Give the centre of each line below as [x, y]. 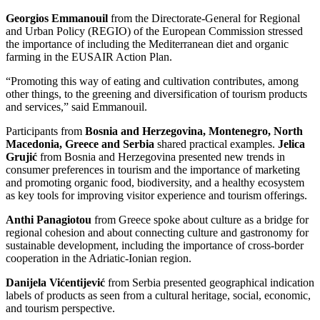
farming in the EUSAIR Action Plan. [89, 57]
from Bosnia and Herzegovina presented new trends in [161, 157]
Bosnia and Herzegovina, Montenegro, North [194, 131]
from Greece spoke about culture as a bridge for [200, 220]
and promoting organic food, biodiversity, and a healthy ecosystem [155, 183]
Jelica [291, 144]
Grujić [21, 157]
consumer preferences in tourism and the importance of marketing [153, 170]
